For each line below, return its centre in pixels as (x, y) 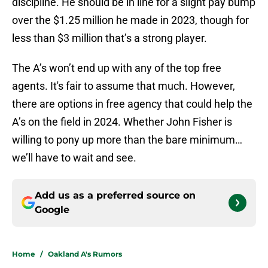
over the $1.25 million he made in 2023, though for (130, 20)
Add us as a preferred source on (115, 196)
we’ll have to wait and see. (74, 158)
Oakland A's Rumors (85, 254)
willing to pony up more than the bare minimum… (127, 140)
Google (52, 210)
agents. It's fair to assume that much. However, (124, 86)
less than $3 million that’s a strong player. (109, 38)
